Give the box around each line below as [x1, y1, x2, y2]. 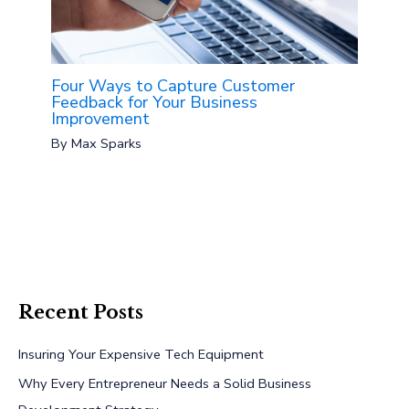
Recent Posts [18, 300, 143, 323]
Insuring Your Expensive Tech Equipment [18, 344, 264, 363]
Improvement [51, 107, 151, 130]
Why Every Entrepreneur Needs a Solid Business [18, 374, 311, 393]
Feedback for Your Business [51, 90, 258, 113]
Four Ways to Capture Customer [51, 74, 296, 97]
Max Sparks [71, 134, 142, 153]
